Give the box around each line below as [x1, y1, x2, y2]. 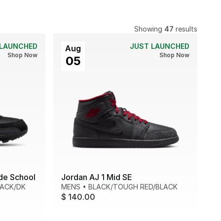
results [174, 25, 197, 33]
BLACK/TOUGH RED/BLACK [88, 183, 178, 191]
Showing [134, 25, 164, 33]
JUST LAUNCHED [130, 42, 189, 50]
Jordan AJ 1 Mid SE [61, 172, 132, 183]
